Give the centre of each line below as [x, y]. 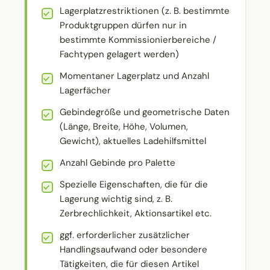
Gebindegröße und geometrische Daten [145, 112]
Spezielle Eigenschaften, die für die [134, 184]
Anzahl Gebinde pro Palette [118, 163]
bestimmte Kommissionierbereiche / [138, 40]
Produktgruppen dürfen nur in [123, 25]
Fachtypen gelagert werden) [119, 54]
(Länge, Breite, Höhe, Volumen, [124, 127]
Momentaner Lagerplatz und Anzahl [134, 76]
